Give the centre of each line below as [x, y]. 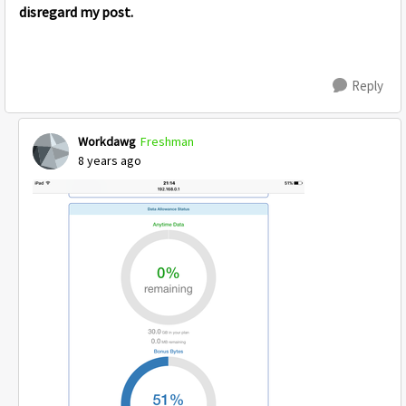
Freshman [167, 142]
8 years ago [110, 161]
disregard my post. [76, 13]
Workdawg [107, 142]
